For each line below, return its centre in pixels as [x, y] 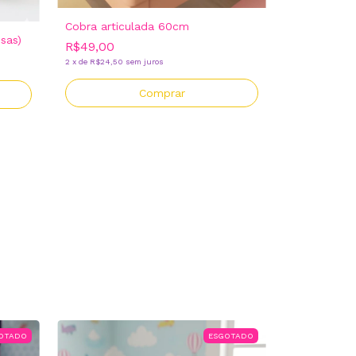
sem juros [145, 61]
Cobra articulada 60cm [127, 26]
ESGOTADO [231, 336]
